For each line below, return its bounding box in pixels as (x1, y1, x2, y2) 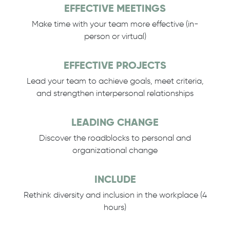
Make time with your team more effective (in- (31, 19, 199, 29)
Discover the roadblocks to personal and (39, 133, 191, 143)
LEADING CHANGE (71, 116, 159, 129)
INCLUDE (94, 172, 136, 186)
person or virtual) (84, 31, 146, 41)
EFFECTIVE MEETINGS (64, 2, 166, 15)
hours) (104, 202, 126, 212)
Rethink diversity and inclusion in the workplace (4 (23, 190, 207, 200)
